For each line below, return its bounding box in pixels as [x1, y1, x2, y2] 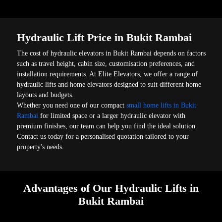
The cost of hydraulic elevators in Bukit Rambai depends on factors [17, 49, 206, 57]
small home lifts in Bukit [124, 101, 197, 109]
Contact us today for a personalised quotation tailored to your [17, 132, 189, 140]
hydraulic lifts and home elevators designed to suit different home [17, 80, 202, 88]
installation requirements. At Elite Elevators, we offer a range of [17, 70, 198, 78]
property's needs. [17, 143, 64, 151]
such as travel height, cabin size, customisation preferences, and [17, 59, 195, 67]
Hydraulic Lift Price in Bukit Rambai [17, 31, 192, 44]
